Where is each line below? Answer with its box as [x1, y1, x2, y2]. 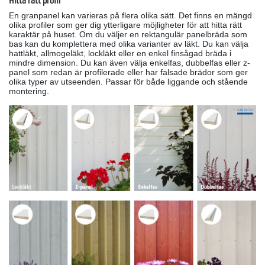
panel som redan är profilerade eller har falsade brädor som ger [9, 67, 248, 77]
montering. [9, 86, 51, 96]
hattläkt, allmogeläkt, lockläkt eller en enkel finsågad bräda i [9, 49, 231, 59]
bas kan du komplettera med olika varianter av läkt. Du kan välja [9, 39, 248, 49]
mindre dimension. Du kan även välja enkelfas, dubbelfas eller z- [9, 58, 250, 68]
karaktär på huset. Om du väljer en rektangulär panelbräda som [9, 30, 247, 40]
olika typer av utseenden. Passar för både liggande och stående [9, 77, 248, 87]
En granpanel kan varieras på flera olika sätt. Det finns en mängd [9, 11, 252, 21]
